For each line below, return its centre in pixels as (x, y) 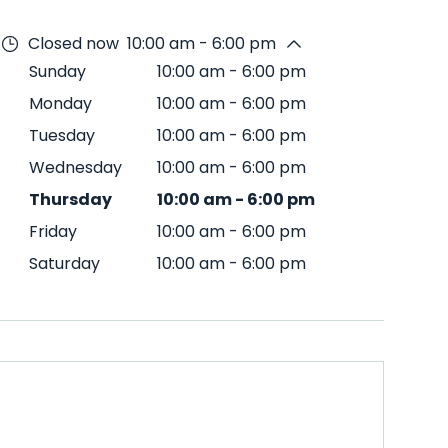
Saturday (64, 263)
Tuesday (62, 135)
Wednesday (75, 167)
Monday (60, 103)
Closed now (73, 43)
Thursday (70, 199)
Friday (53, 231)
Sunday (57, 71)
